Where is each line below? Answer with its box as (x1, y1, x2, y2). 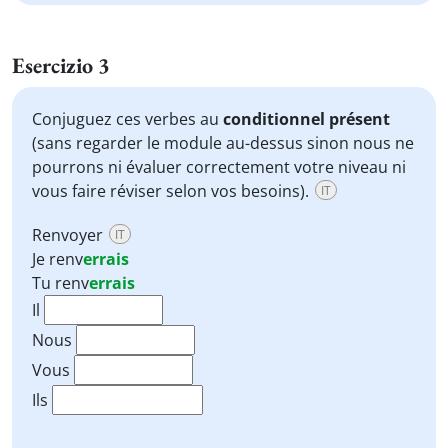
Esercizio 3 (12, 51, 110, 80)
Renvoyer (32, 224, 107, 246)
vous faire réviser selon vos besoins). (32, 180, 313, 202)
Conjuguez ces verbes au (32, 108, 223, 130)
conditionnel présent (223, 108, 390, 130)
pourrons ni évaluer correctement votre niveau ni (32, 156, 406, 178)
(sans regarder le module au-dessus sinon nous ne (32, 132, 414, 154)
